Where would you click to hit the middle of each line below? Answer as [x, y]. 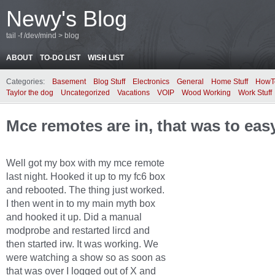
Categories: [25, 82]
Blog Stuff [109, 82]
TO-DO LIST [60, 58]
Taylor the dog [30, 93]
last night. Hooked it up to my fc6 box [86, 176]
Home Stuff [230, 82]
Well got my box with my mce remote [85, 163]
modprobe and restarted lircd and [78, 230]
